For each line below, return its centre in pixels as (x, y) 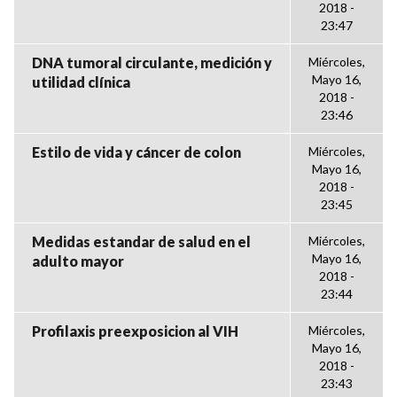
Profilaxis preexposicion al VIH (135, 331)
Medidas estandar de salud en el (141, 241)
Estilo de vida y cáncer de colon (136, 152)
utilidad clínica (81, 82)
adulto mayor (78, 261)
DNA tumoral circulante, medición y (152, 62)
